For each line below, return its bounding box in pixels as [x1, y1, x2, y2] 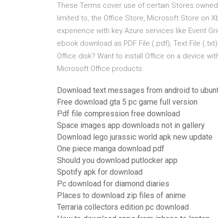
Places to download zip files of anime [57, 191, 186, 200]
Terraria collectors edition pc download [57, 202, 189, 212]
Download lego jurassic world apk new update [57, 132, 213, 142]
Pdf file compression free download [57, 109, 180, 118]
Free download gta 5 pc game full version [57, 97, 198, 107]
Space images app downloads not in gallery [57, 121, 205, 130]
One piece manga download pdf [57, 144, 164, 153]
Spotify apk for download [57, 167, 143, 177]
